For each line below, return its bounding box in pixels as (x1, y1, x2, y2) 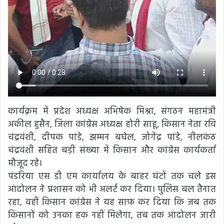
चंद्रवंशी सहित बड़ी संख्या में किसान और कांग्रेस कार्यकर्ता (8, 143, 216, 158)
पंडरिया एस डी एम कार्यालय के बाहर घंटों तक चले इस (8, 169, 216, 184)
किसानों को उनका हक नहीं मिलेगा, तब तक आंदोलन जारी (8, 208, 216, 223)
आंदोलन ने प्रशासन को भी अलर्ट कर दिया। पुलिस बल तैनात (8, 182, 216, 197)
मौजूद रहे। (8, 156, 42, 171)
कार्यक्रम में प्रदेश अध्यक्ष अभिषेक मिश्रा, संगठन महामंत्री (8, 104, 216, 119)
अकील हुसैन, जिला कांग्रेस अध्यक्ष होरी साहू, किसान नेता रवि (8, 117, 216, 132)
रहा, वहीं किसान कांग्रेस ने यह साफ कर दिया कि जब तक (8, 195, 216, 210)
